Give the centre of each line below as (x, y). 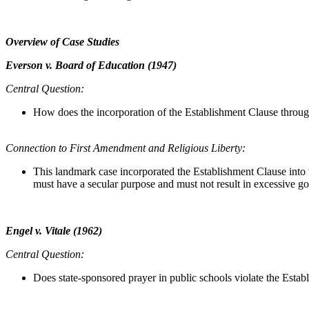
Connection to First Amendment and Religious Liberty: (126, 148)
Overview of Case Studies (62, 41)
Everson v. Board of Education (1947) (91, 65)
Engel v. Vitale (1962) (54, 230)
